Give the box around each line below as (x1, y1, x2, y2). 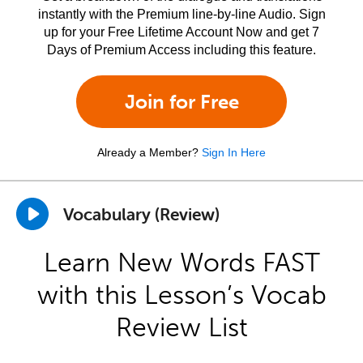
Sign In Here (202, 146, 266, 159)
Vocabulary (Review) (63, 203, 220, 224)
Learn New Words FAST (43, 247, 320, 278)
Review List (115, 312, 248, 343)
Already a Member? (97, 146, 199, 159)
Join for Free (124, 90, 239, 113)
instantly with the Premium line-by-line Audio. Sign (37, 7, 326, 21)
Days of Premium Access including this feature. (47, 43, 316, 57)
